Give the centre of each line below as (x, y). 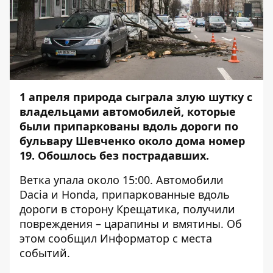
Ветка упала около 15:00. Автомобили (122, 180)
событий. (45, 253)
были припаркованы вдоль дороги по (129, 126)
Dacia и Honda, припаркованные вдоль (125, 194)
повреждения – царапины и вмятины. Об (131, 224)
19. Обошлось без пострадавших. (114, 155)
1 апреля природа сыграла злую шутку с (136, 97)
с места (191, 238)
